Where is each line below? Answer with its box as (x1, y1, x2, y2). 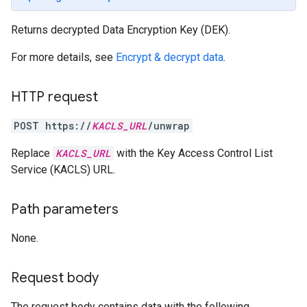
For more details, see (11, 51, 116, 64)
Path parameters (11, 201, 119, 218)
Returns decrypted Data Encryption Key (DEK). (11, 23, 230, 36)
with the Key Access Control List (114, 147, 273, 160)
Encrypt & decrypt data (116, 51, 223, 64)
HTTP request (11, 88, 98, 106)
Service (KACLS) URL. (11, 163, 115, 176)
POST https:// (14, 119, 92, 132)
